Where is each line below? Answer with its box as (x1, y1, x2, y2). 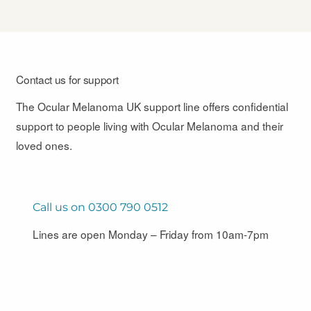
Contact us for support (16, 72, 119, 87)
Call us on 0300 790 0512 (32, 200, 168, 214)
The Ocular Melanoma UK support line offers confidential (16, 98, 289, 114)
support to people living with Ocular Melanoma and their (16, 117, 284, 133)
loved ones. (16, 137, 73, 153)
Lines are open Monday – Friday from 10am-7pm (32, 226, 269, 242)
